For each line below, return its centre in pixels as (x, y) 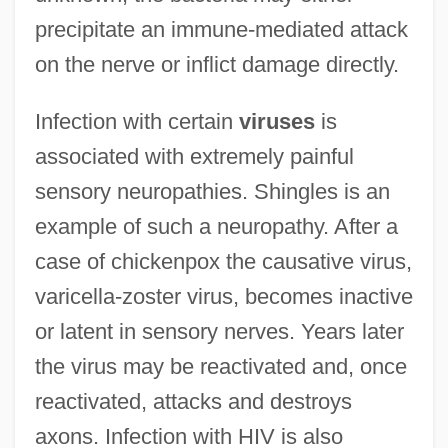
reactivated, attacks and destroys (193, 402)
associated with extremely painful (194, 157)
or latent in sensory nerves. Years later (219, 332)
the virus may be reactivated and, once (220, 367)
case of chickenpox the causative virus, (223, 262)
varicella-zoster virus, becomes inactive (223, 297)
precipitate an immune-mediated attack (221, 30)
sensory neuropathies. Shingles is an (212, 192)
